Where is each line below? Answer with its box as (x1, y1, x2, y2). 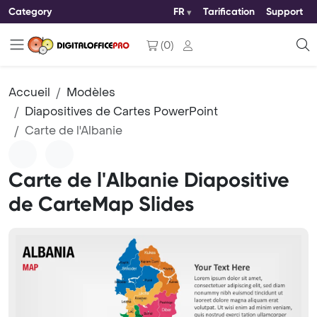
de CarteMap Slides (8, 192, 194, 217)
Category (8, 5, 52, 18)
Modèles (67, 85, 115, 100)
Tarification (203, 6, 255, 18)
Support (266, 6, 303, 18)
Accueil (8, 85, 50, 100)
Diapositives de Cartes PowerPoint (25, 104, 218, 119)
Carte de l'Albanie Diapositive (8, 168, 289, 192)
